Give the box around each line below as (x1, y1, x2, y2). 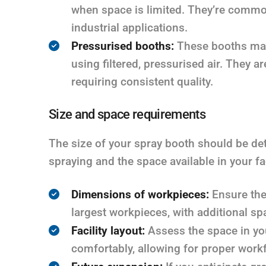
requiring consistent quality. (71, 74, 213, 88)
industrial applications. (71, 20, 188, 34)
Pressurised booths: (71, 39, 174, 53)
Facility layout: (71, 223, 145, 237)
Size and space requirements (49, 106, 206, 122)
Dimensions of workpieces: (71, 187, 209, 201)
